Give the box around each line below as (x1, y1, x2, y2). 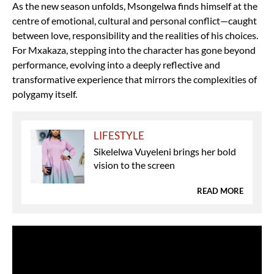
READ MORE (197, 185, 243, 196)
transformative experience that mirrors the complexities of (12, 73, 257, 85)
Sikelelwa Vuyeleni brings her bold (94, 145, 237, 157)
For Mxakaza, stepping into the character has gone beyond (12, 43, 256, 56)
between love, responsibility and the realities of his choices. (12, 29, 258, 41)
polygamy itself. (12, 87, 77, 100)
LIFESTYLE (94, 128, 145, 142)
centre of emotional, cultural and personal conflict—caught (12, 14, 257, 26)
